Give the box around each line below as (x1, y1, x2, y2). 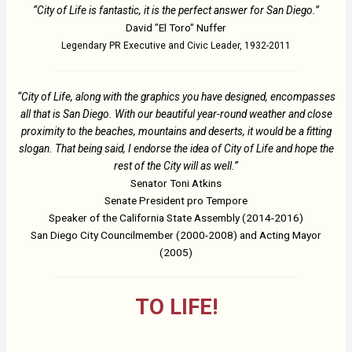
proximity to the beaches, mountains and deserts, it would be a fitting (20, 124, 332, 137)
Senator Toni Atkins (130, 176, 222, 189)
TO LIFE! (134, 294, 218, 320)
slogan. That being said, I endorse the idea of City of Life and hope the (18, 141, 334, 155)
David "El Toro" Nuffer (126, 20, 226, 34)
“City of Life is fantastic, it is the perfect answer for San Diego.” (33, 3, 319, 16)
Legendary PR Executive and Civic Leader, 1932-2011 (61, 39, 291, 51)
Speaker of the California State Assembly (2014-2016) (49, 211, 303, 224)
